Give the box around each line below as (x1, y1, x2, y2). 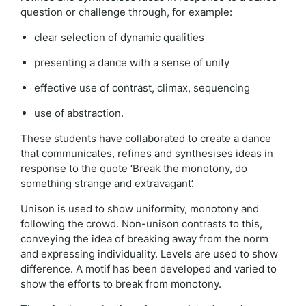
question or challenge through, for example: (20, 5, 232, 18)
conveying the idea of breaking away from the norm (20, 232, 268, 245)
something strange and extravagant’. (20, 177, 194, 190)
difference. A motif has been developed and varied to (20, 262, 277, 275)
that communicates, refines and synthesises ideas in (20, 147, 273, 160)
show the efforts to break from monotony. (20, 277, 221, 290)
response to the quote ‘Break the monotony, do (20, 162, 247, 175)
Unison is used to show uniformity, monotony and (20, 202, 259, 215)
